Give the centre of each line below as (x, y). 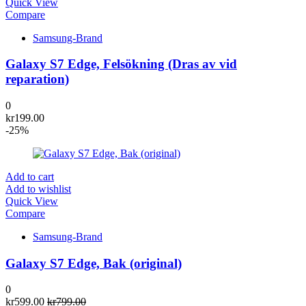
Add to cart (30, 177)
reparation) (37, 79)
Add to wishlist (38, 189)
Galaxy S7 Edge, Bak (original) (94, 263)
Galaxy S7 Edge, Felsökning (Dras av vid (121, 64)
